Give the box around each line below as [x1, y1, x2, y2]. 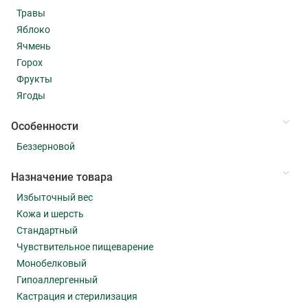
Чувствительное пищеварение [16, 241, 153, 252]
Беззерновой [16, 140, 75, 152]
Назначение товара [11, 170, 113, 184]
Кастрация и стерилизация [16, 290, 137, 302]
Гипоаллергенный [16, 274, 98, 285]
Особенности [11, 119, 78, 133]
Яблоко [16, 23, 50, 35]
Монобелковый [16, 257, 87, 269]
